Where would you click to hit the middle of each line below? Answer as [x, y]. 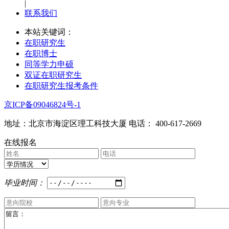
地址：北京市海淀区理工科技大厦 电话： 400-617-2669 [103, 123]
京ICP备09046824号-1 [42, 104]
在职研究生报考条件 [61, 85]
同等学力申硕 [49, 64]
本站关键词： [49, 32]
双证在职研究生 [53, 75]
